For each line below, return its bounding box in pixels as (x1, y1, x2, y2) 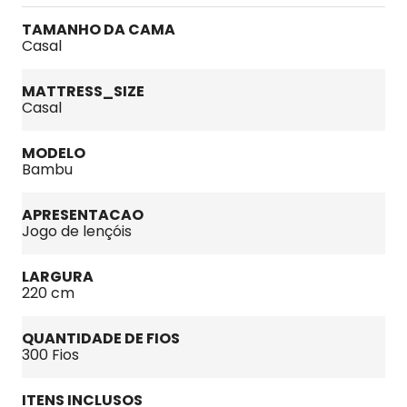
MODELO (22, 143, 85, 164)
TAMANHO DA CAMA (22, 19, 175, 40)
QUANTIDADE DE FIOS (22, 328, 180, 349)
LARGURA (22, 266, 94, 287)
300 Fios (22, 344, 79, 365)
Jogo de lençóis (22, 221, 132, 242)
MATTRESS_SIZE (22, 81, 144, 102)
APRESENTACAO (22, 204, 144, 225)
